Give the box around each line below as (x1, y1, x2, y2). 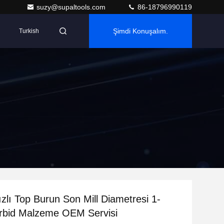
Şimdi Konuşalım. (113, 27, 168, 35)
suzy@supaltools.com (36, 3, 107, 11)
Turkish (19, 27, 39, 34)
